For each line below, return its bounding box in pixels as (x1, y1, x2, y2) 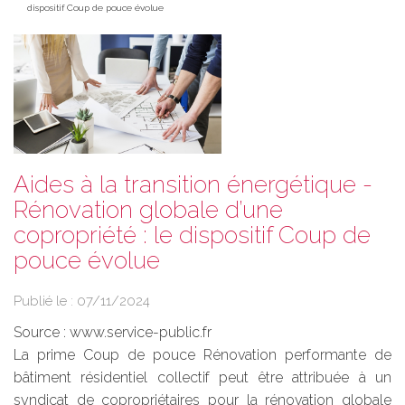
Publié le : (14, 292, 77, 309)
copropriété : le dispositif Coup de (14, 221, 371, 249)
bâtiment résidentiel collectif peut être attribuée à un (14, 368, 391, 386)
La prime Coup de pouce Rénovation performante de (14, 345, 391, 363)
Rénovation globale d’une (14, 195, 283, 223)
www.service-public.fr (70, 323, 212, 341)
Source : (14, 323, 70, 341)
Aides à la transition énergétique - (14, 170, 372, 198)
